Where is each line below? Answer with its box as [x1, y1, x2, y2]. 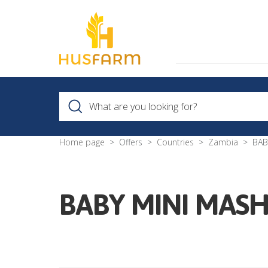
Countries [157, 136, 194, 148]
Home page [59, 136, 105, 148]
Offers [119, 136, 142, 148]
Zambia [208, 136, 238, 148]
